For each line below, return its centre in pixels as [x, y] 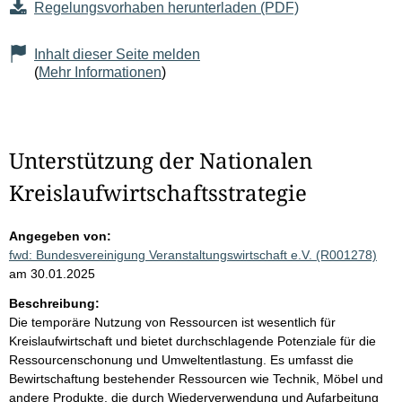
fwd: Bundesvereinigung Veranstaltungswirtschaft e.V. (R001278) [193, 255]
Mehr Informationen [100, 73]
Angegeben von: [60, 236]
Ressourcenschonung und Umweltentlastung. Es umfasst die [181, 360]
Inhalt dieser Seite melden [117, 55]
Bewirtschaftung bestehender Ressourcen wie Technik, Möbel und [196, 379]
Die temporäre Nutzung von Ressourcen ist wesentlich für [172, 323]
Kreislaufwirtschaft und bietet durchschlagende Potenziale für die [192, 341]
